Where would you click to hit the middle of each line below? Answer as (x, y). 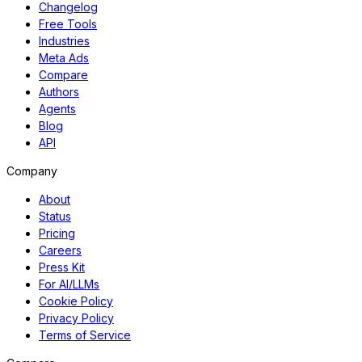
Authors (59, 92)
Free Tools (68, 24)
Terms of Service (85, 335)
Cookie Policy (76, 301)
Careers (60, 250)
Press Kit (62, 267)
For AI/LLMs (69, 284)
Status (55, 217)
